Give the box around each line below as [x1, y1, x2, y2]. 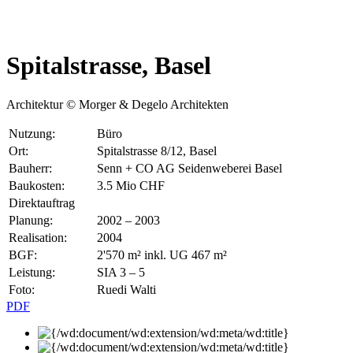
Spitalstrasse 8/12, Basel [97, 143, 217, 158]
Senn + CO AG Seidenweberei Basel [97, 161, 282, 175]
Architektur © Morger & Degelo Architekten [6, 97, 229, 111]
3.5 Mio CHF [97, 178, 165, 192]
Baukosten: [9, 178, 65, 192]
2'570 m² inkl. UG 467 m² [97, 247, 227, 262]
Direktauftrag [9, 195, 75, 210]
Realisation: [9, 230, 67, 244]
